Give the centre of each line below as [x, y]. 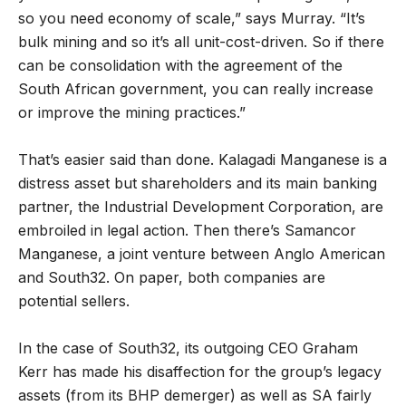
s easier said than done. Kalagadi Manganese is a [220, 160]
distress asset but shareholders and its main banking [198, 184]
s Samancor [314, 231]
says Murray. [290, 19]
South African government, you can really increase [196, 89]
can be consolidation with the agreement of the [180, 66]
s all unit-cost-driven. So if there [273, 42]
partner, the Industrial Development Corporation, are [201, 207]
